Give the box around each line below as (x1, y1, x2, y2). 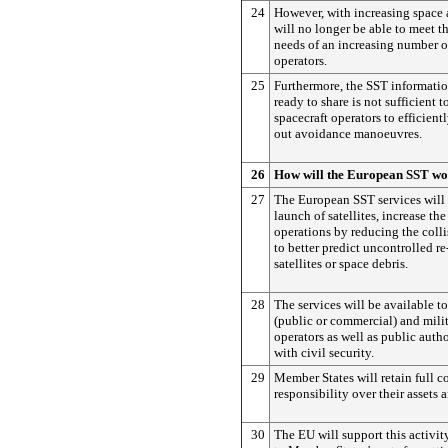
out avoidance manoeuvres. (274, 126, 422, 141)
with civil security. (274, 345, 374, 360)
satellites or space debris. (274, 256, 408, 271)
